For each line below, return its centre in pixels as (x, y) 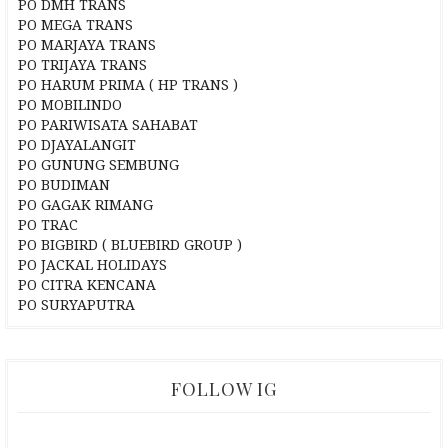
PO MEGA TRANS (75, 25)
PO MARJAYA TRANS (87, 45)
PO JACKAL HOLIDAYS (92, 265)
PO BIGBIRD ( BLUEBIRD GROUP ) (130, 245)
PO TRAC (48, 225)
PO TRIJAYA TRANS (82, 65)
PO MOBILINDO (70, 105)
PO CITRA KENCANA (87, 285)
